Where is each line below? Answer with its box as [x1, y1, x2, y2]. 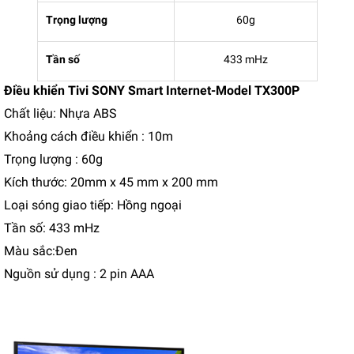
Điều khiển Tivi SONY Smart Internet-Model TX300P [4, 83, 299, 98]
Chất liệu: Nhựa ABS [4, 106, 117, 121]
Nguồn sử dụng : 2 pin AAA [4, 266, 154, 281]
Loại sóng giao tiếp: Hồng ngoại [4, 198, 182, 213]
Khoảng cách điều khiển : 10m [4, 129, 173, 144]
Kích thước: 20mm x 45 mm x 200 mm [4, 175, 218, 190]
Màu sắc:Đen [4, 243, 77, 258]
